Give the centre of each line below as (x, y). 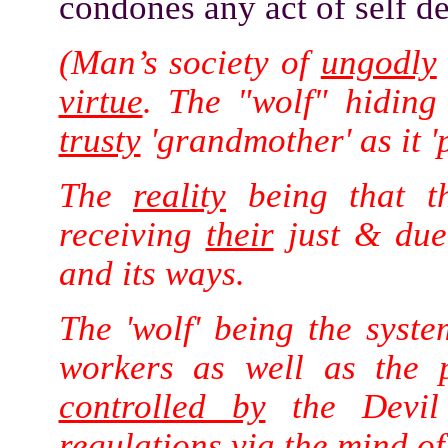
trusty (99, 140)
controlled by (162, 406)
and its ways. (151, 273)
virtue (100, 101)
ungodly (378, 62)
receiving (132, 234)
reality (179, 195)
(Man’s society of (189, 62)
